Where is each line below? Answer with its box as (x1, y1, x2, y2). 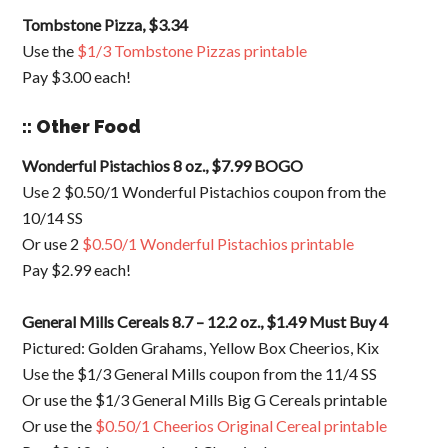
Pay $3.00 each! (22, 67, 132, 86)
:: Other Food (22, 116, 142, 137)
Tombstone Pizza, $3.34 (22, 15, 189, 34)
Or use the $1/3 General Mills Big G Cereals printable (22, 390, 388, 409)
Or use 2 (22, 234, 83, 253)
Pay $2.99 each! (22, 260, 132, 279)
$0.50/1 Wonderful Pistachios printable (82, 234, 355, 253)
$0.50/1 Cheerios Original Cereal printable (95, 416, 388, 435)
